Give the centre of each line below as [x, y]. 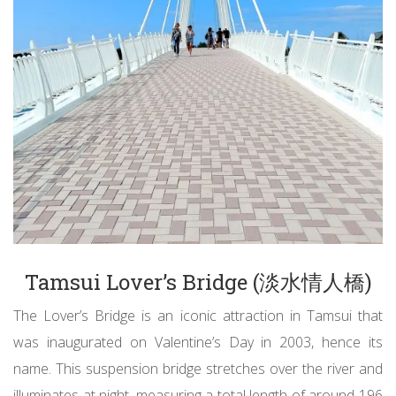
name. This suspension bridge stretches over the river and [198, 368]
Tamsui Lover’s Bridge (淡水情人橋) [198, 282]
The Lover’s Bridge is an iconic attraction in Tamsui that [198, 315]
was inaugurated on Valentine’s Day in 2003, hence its [198, 342]
